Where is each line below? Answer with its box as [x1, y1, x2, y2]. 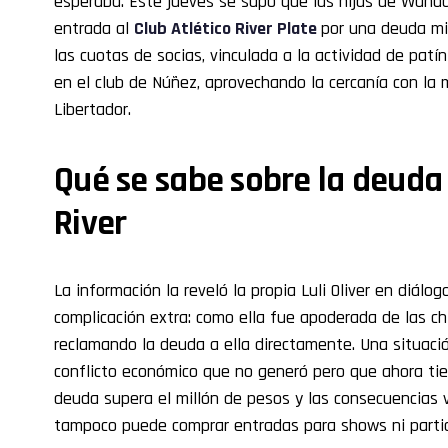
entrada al [54, 16, 134, 40]
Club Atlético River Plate [134, 16, 321, 40]
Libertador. [54, 97, 131, 121]
